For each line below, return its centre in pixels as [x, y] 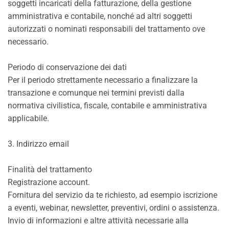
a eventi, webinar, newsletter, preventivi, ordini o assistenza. [113, 208]
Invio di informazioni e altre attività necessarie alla [98, 221]
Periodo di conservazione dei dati [67, 67]
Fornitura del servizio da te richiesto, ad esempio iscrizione [112, 195]
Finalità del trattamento [50, 169]
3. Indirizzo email [38, 144]
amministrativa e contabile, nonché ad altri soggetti [100, 16]
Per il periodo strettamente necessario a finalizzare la [103, 80]
